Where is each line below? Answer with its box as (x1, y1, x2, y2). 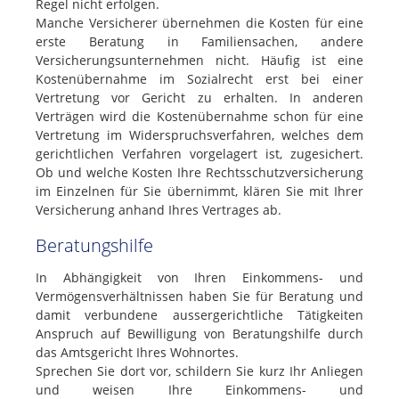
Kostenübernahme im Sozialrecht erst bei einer (36, 70, 363, 87)
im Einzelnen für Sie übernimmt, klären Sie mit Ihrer (36, 183, 363, 199)
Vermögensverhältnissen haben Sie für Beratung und (36, 288, 363, 305)
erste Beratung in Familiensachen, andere (36, 33, 363, 50)
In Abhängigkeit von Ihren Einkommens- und (36, 269, 363, 286)
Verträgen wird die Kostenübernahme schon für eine (36, 108, 363, 125)
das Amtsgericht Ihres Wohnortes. (36, 344, 239, 361)
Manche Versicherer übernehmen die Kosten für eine (36, 14, 363, 31)
